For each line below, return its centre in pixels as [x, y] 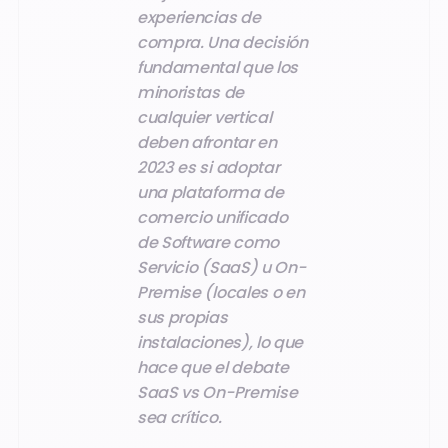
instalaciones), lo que [220, 342]
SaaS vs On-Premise [217, 392]
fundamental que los [217, 67]
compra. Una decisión [222, 42]
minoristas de [190, 92]
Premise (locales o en [221, 292]
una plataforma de [210, 192]
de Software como [208, 242]
